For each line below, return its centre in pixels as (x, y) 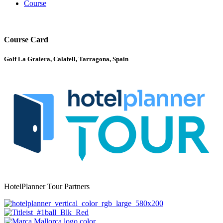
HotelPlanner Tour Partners (47, 186)
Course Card (26, 40)
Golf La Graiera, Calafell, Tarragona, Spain (66, 59)
